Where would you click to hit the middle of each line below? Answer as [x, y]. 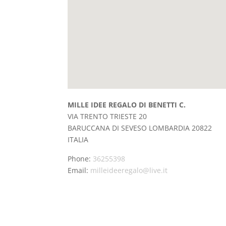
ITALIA [78, 139]
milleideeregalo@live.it [129, 170]
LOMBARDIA [171, 128]
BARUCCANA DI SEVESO [108, 128]
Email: [79, 170]
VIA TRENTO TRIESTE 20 [107, 116]
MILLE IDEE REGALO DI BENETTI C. [127, 105]
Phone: [80, 159]
